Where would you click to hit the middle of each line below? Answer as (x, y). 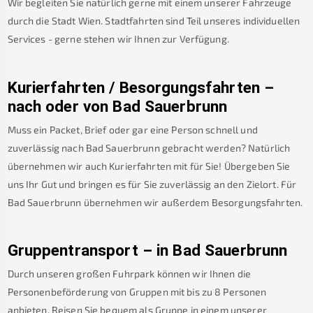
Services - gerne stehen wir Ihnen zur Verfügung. (118, 39)
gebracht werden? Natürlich (226, 147)
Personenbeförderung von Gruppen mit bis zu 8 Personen (137, 291)
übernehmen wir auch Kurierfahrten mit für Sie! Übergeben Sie (149, 166)
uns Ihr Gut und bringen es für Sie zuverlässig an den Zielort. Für (152, 184)
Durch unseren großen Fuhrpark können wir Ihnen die (129, 273)
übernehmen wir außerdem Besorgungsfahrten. (193, 202)
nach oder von (58, 106)
